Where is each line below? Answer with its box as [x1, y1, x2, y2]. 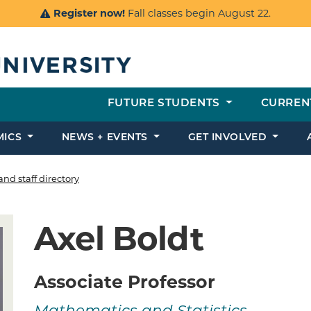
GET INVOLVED [187, 133, 270, 144]
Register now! [53, 7, 125, 19]
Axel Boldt [33, 218, 203, 258]
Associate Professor [33, 271, 215, 292]
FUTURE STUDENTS [107, 99, 224, 110]
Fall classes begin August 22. [125, 7, 271, 19]
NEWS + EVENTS [61, 133, 151, 144]
